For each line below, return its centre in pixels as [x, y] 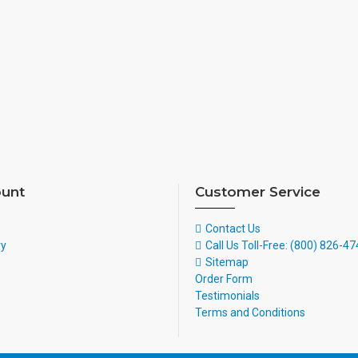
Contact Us [233, 229]
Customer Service [258, 192]
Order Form [224, 279]
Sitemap [227, 262]
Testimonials [227, 296]
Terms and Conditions [250, 312]
